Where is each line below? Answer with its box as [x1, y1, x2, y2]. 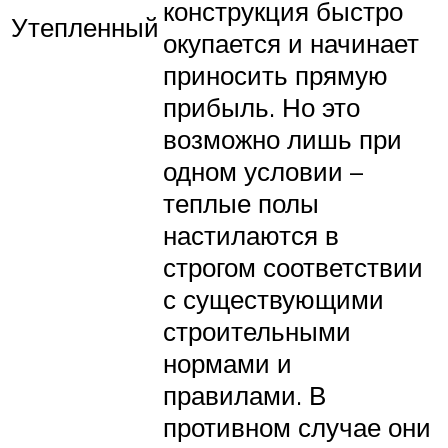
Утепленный [11, 10, 159, 43]
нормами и [163, 347, 292, 380]
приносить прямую [163, 59, 388, 92]
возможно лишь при [163, 123, 402, 156]
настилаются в [163, 219, 339, 252]
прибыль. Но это [163, 91, 360, 124]
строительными [163, 315, 351, 348]
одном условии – [163, 155, 363, 188]
